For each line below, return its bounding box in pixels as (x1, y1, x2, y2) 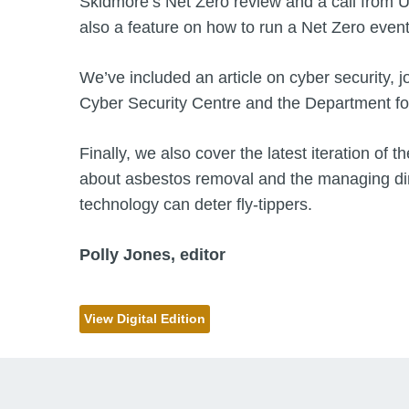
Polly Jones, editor (79, 246, 225, 264)
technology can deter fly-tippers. (79, 195, 312, 214)
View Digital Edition (84, 310, 205, 326)
